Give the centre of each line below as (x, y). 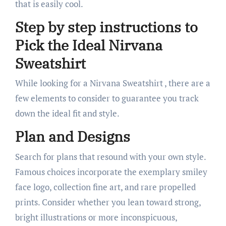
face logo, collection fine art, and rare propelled (105, 187)
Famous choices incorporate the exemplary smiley (111, 172)
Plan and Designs (72, 136)
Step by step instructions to (106, 27)
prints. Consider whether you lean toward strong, (108, 202)
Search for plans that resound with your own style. (110, 156)
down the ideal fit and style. (67, 113)
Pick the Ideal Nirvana (89, 45)
